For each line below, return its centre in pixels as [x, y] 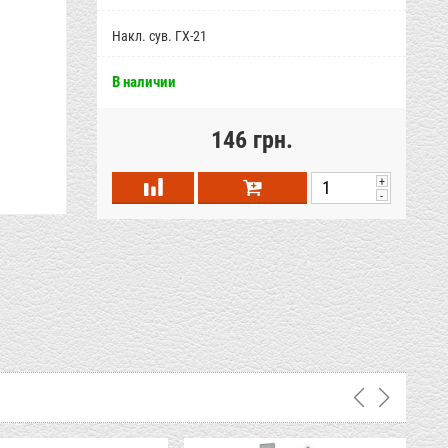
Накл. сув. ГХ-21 [160, 36]
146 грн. [251, 140]
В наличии [144, 82]
